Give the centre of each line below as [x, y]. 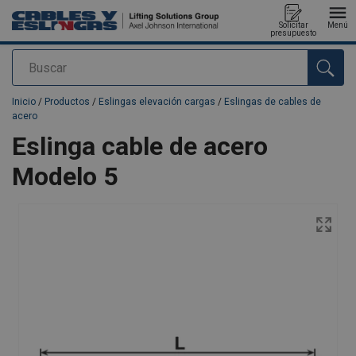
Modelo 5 [65, 176]
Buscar [33, 68]
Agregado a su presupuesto [81, 88]
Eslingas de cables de [273, 102]
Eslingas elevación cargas [157, 102]
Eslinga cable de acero [140, 146]
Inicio [24, 102]
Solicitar [293, 25]
